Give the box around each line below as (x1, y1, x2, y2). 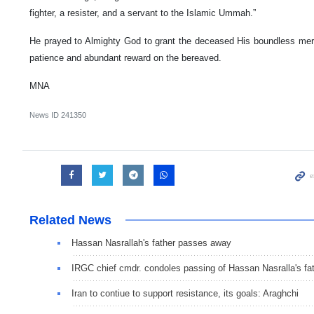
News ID (29, 110, 61, 119)
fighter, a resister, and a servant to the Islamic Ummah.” (29, 7, 256, 18)
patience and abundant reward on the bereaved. (29, 52, 221, 63)
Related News (29, 212, 111, 227)
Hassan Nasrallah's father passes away (71, 237, 231, 248)
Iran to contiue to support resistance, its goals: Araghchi (71, 287, 299, 299)
